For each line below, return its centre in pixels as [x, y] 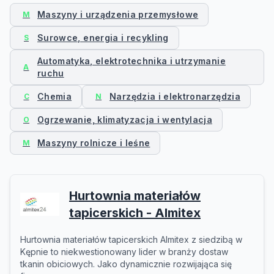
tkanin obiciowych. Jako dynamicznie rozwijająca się [126, 264]
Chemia [55, 96]
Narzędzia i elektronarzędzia [175, 96]
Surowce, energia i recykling [103, 38]
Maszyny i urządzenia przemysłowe [118, 14]
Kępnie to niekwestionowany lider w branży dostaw [124, 252]
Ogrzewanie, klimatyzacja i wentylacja [125, 120]
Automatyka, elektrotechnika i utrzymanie [131, 61]
